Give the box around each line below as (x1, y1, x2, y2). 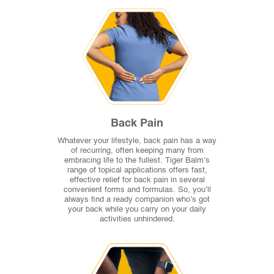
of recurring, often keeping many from (70, 147, 204, 155)
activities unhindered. (99, 215, 175, 224)
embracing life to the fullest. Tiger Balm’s (64, 157, 210, 165)
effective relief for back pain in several (69, 176, 205, 185)
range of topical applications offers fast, (67, 166, 207, 175)
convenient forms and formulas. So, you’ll (63, 186, 211, 194)
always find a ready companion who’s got (64, 196, 210, 204)
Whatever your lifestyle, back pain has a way (57, 137, 217, 146)
